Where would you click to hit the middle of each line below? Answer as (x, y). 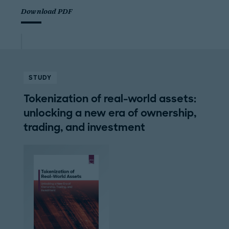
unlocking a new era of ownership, (110, 113)
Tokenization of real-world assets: (110, 98)
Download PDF (47, 12)
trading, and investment (84, 127)
